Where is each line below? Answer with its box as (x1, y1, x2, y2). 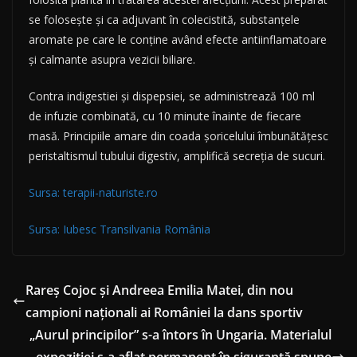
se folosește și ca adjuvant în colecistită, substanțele (29, 12, 300, 28)
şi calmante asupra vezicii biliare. (29, 52, 195, 68)
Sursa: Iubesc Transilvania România (29, 222, 210, 237)
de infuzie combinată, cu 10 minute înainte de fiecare (29, 108, 301, 124)
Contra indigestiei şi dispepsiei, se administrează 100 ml (29, 88, 315, 104)
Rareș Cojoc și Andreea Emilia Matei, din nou (25, 281, 293, 300)
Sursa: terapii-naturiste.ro (29, 185, 158, 201)
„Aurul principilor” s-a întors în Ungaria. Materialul (29, 326, 331, 344)
